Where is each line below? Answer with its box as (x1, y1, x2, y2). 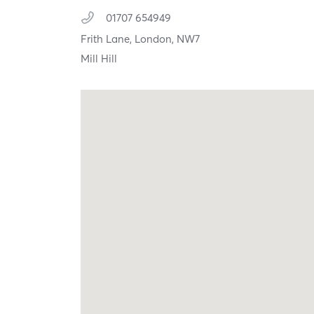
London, (135, 32, 177, 46)
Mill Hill (81, 52, 118, 66)
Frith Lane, (81, 32, 135, 46)
